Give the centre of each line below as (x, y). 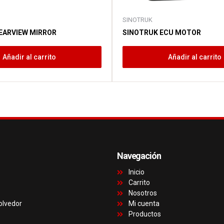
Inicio (136, 172)
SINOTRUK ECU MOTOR (162, 33)
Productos (144, 214)
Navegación (139, 156)
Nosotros (142, 193)
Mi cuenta (144, 204)
